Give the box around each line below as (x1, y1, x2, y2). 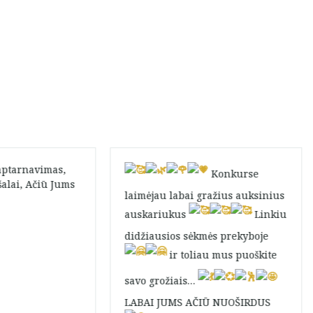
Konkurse (208, 167, 259, 181)
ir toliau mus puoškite (166, 248, 277, 262)
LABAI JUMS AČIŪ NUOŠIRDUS (124, 296, 271, 309)
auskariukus (124, 208, 189, 221)
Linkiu (252, 208, 287, 221)
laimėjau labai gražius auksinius (124, 189, 285, 202)
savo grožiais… (124, 274, 198, 288)
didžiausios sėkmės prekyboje (124, 229, 269, 242)
